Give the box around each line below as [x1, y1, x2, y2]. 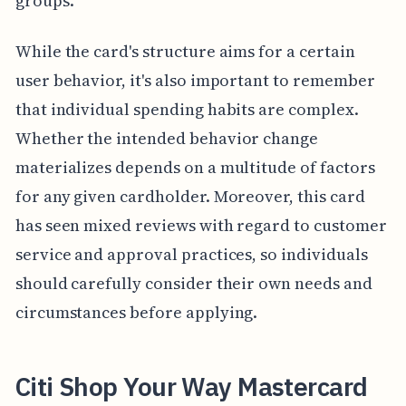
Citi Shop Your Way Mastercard [14, 369, 368, 403]
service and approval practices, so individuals [14, 242, 368, 266]
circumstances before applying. [14, 300, 258, 324]
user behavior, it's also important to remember [14, 68, 375, 92]
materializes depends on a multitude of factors [14, 155, 375, 179]
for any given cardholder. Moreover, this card [14, 184, 365, 208]
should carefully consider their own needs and [14, 271, 372, 295]
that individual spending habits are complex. [14, 97, 359, 121]
